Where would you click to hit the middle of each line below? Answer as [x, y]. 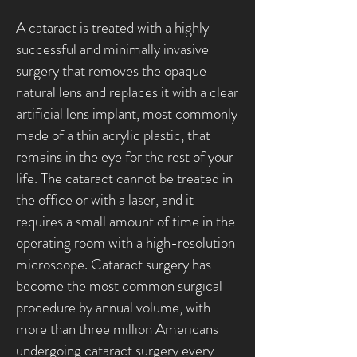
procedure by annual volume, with [113, 307]
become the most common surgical [119, 286]
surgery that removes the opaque [111, 71]
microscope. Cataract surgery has [114, 264]
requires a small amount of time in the [126, 221]
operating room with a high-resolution [126, 243]
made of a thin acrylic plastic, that [113, 135]
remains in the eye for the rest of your [125, 157]
